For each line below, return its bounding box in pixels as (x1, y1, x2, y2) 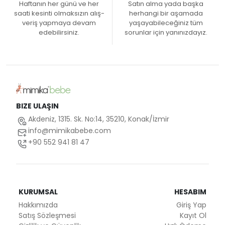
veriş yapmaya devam (22, 18, 96, 28)
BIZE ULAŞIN (16, 101, 59, 111)
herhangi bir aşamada (129, 9, 203, 19)
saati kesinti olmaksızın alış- (14, 9, 104, 19)
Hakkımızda (19, 200, 58, 210)
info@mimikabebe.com (28, 126, 111, 136)
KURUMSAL (19, 187, 58, 197)
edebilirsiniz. (39, 28, 79, 38)
